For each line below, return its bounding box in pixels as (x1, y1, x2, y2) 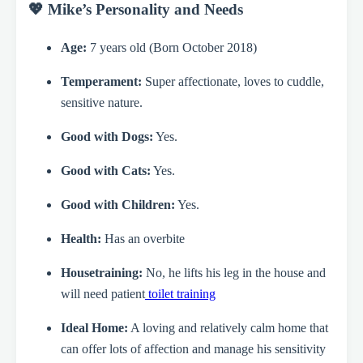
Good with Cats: (61, 163, 151, 177)
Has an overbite (101, 231, 185, 246)
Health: (61, 231, 101, 246)
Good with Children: (61, 197, 175, 211)
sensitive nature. (61, 95, 143, 109)
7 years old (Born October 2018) (87, 40, 257, 54)
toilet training (145, 286, 216, 301)
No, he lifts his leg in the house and (143, 265, 326, 280)
